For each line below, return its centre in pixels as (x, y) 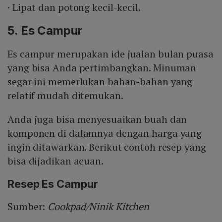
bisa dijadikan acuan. (55, 161)
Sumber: (28, 207)
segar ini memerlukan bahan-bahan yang (100, 82)
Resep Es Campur (53, 184)
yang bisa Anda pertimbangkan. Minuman (102, 68)
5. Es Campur (45, 31)
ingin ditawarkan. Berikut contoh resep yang (107, 147)
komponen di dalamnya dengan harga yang (105, 133)
